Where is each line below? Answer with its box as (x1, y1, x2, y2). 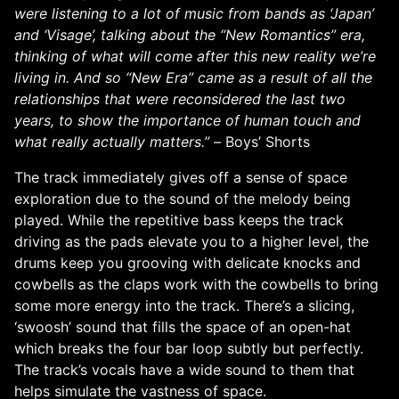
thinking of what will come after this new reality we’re (14, 46, 376, 65)
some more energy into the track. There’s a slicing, (14, 296, 354, 314)
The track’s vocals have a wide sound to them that (14, 360, 354, 379)
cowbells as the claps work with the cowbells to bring (14, 274, 379, 293)
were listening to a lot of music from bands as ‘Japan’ (14, 4, 374, 22)
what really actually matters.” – (14, 132, 221, 151)
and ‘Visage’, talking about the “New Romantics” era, (14, 25, 365, 44)
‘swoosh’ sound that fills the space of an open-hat (14, 317, 351, 336)
